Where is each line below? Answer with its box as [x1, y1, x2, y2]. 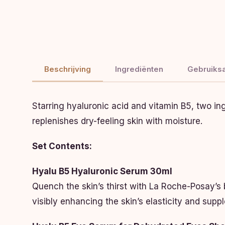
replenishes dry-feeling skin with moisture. [32, 116, 202, 126]
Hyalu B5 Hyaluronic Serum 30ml [32, 166, 172, 176]
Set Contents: [32, 141, 92, 151]
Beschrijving [44, 64, 91, 74]
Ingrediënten [115, 64, 163, 74]
